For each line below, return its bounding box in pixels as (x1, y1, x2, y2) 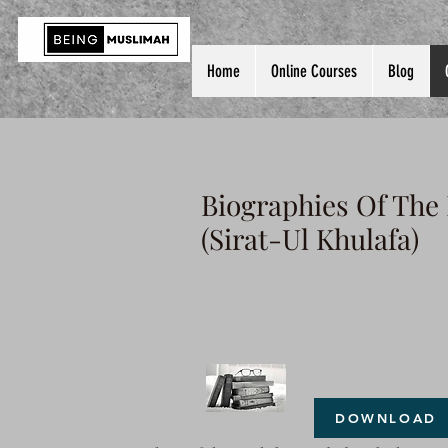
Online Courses (271, 61, 357, 81)
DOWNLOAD (335, 410, 437, 426)
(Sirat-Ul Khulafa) (201, 220, 419, 257)
